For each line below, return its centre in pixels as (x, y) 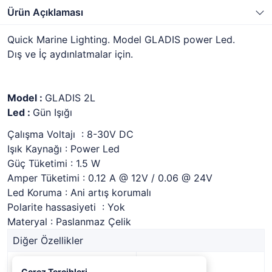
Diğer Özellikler (48, 240)
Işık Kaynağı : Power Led (63, 149)
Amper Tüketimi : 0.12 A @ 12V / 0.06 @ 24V (110, 178)
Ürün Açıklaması (45, 12)
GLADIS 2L (70, 98)
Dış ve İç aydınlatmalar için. (70, 54)
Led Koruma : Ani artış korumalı (79, 192)
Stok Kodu (36, 263)
